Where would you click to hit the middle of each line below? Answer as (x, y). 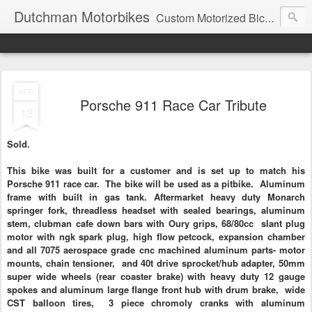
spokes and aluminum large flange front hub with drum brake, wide (156, 289)
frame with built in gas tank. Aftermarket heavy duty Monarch (156, 196)
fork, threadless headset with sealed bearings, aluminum (177, 210)
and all (24, 249)
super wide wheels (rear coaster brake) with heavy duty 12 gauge (156, 276)
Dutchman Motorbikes (82, 16)
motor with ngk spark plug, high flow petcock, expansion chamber (156, 236)
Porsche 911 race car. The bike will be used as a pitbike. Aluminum (156, 183)
